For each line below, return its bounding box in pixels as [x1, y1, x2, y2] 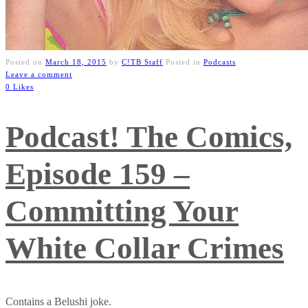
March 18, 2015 [45, 57, 107, 66]
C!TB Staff [122, 57, 163, 66]
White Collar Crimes [5, 231, 284, 266]
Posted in [166, 57, 203, 66]
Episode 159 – [5, 157, 190, 192]
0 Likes [5, 82, 34, 91]
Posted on [5, 57, 45, 66]
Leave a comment [5, 69, 72, 78]
